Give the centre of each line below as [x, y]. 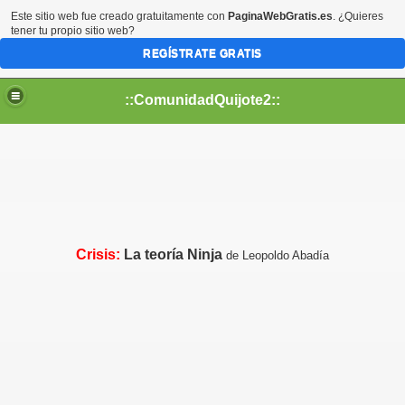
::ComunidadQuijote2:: [202, 99]
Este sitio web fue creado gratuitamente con [119, 16]
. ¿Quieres [358, 16]
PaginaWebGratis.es [280, 16]
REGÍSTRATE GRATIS [202, 53]
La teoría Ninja [171, 254]
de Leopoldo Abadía [278, 255]
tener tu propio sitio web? [73, 31]
